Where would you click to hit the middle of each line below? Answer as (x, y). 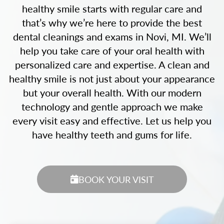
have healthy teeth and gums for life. (112, 134)
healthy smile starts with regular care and (112, 8)
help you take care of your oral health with (112, 50)
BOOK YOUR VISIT (116, 179)
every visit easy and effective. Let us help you (112, 120)
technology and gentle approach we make (112, 106)
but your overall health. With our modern (112, 92)
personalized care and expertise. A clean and (112, 64)
